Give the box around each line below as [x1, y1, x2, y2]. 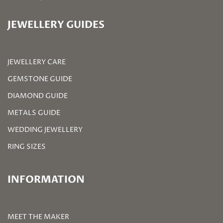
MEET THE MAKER [7, 212, 69, 222]
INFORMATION [7, 172, 85, 186]
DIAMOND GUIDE [7, 91, 68, 101]
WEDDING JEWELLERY [7, 124, 83, 134]
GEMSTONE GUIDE [7, 74, 72, 84]
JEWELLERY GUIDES [7, 17, 105, 31]
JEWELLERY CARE [7, 57, 66, 67]
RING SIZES [7, 141, 46, 151]
